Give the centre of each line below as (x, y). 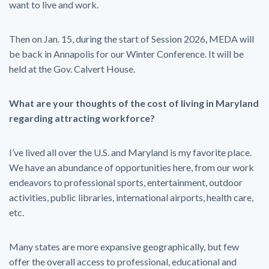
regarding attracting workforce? (82, 118)
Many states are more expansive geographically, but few (124, 246)
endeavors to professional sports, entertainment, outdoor (126, 182)
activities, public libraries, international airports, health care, (131, 197)
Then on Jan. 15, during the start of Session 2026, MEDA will (131, 39)
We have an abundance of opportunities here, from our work (131, 167)
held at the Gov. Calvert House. (72, 69)
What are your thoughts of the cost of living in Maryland (134, 103)
